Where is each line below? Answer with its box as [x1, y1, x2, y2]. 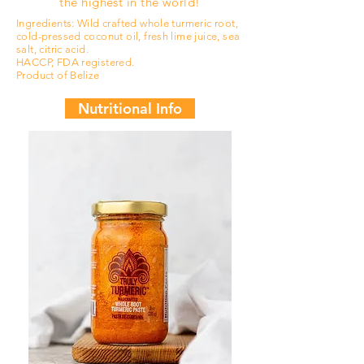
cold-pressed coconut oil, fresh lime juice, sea [16, 30, 240, 42]
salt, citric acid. [16, 43, 89, 55]
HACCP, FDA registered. [16, 56, 135, 68]
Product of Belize [16, 69, 100, 81]
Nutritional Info [78, 99, 182, 118]
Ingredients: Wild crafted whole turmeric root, [16, 17, 238, 29]
